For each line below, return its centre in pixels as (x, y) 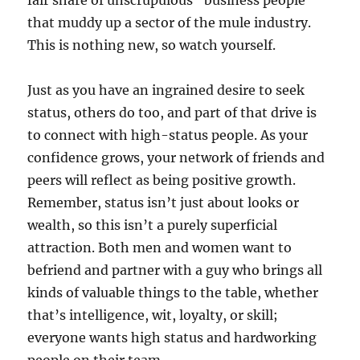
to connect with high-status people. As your (168, 135)
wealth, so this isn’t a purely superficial (153, 225)
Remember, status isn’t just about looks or (164, 202)
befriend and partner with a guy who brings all (175, 270)
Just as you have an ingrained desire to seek (166, 90)
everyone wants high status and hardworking (172, 337)
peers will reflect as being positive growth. (162, 180)
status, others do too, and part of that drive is (172, 112)
